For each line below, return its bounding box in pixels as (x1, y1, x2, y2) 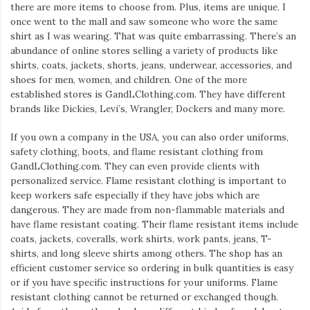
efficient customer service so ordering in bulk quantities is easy (10, 262, 293, 275)
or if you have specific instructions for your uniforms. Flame (10, 276, 277, 289)
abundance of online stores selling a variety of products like (10, 44, 277, 57)
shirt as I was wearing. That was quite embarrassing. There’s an (10, 30, 296, 43)
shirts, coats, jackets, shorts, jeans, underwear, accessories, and (10, 59, 292, 72)
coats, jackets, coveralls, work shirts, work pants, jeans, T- (10, 232, 272, 246)
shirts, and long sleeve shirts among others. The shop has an (10, 247, 282, 260)
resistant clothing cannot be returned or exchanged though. (10, 291, 278, 304)
